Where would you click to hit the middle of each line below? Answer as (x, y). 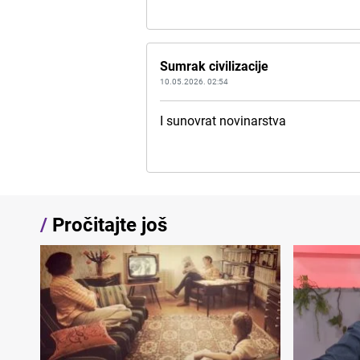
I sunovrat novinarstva (223, 121)
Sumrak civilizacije (215, 66)
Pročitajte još (107, 224)
